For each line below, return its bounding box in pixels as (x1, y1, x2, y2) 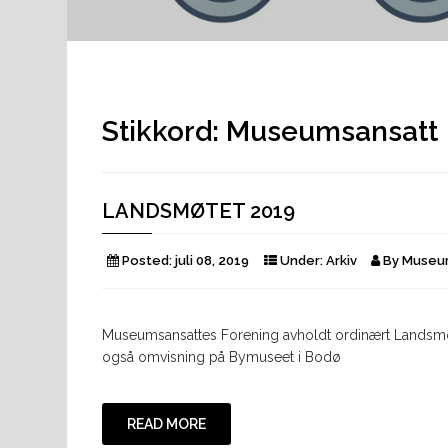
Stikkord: (102, 114, 226, 148)
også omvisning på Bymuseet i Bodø (102, 348, 341, 365)
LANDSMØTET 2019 (102, 198, 295, 223)
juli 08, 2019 (175, 252, 249, 268)
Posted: (119, 252, 175, 268)
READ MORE (127, 415, 206, 432)
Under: (277, 252, 326, 268)
